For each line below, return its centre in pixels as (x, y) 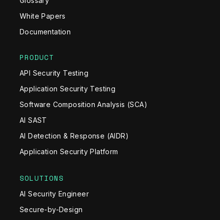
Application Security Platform (69, 151)
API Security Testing (54, 73)
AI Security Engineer (54, 193)
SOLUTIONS (42, 178)
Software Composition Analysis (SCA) (83, 104)
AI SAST (33, 120)
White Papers (43, 16)
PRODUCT (37, 57)
